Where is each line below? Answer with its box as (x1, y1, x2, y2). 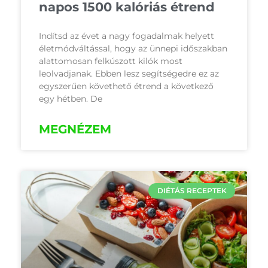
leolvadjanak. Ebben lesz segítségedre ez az (39, 68, 219, 79)
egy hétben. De (39, 93, 102, 104)
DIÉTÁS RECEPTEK (157, 186, 227, 196)
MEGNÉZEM (39, 122, 111, 136)
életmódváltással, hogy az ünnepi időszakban (39, 43, 227, 54)
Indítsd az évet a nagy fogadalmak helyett (39, 31, 214, 41)
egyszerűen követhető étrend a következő (39, 81, 214, 92)
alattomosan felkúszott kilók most (39, 56, 182, 66)
